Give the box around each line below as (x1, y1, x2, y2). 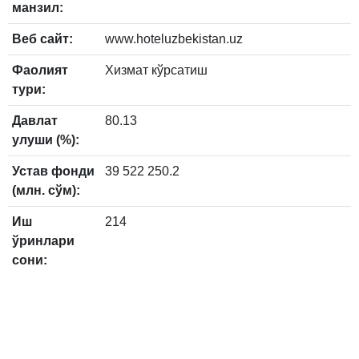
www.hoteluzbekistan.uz (105, 31, 243, 46)
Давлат (12, 113, 58, 127)
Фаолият (12, 63, 68, 77)
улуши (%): (12, 132, 79, 147)
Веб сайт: (12, 31, 73, 46)
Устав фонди (12, 163, 95, 178)
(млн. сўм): (12, 183, 80, 197)
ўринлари (12, 233, 75, 248)
